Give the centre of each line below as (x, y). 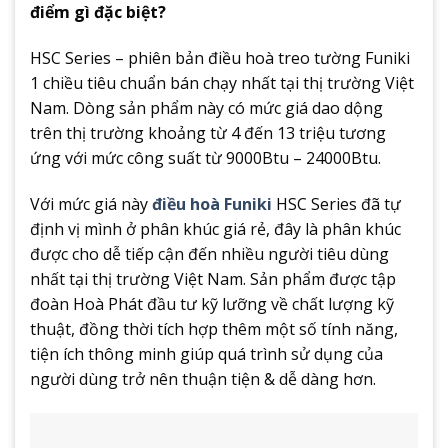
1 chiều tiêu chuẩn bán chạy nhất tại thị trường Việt (222, 82)
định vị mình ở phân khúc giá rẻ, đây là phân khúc (215, 228)
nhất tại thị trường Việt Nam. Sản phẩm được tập (213, 278)
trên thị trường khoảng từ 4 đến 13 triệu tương (208, 132)
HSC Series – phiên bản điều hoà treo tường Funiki (220, 57)
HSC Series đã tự (336, 203)
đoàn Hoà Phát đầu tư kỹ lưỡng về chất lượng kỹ (212, 303)
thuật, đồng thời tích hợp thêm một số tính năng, (214, 328)
